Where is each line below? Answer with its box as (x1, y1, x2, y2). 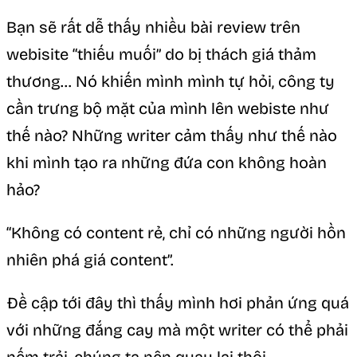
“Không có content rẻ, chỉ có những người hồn (6, 223, 346, 243)
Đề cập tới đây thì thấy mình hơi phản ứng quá (6, 293, 349, 313)
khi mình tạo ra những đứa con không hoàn (6, 153, 327, 173)
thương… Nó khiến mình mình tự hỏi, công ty (6, 72, 335, 92)
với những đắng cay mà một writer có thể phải (6, 320, 348, 340)
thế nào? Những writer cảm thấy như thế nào (6, 126, 337, 146)
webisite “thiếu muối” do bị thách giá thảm (6, 45, 316, 65)
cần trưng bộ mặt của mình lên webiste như (6, 99, 329, 119)
